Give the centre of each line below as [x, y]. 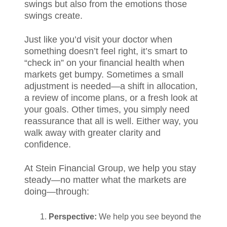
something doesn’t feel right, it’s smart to [106, 51]
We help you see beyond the [149, 217]
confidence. [49, 144]
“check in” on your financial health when [104, 63]
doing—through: [58, 192]
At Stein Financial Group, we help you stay [110, 168]
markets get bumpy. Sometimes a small [104, 74]
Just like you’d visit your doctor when [98, 40]
